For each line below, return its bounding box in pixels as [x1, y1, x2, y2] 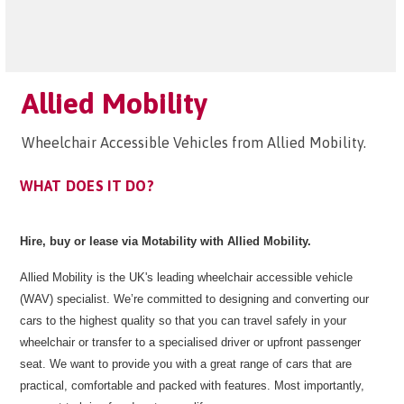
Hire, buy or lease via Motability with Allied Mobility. [20, 234, 311, 248]
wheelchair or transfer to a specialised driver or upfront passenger [20, 335, 361, 349]
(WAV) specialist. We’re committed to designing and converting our [20, 292, 369, 306]
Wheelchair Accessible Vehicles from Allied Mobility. [22, 134, 366, 151]
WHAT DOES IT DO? [20, 178, 155, 194]
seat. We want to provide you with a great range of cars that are [20, 357, 352, 371]
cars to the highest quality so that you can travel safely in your [20, 314, 346, 327]
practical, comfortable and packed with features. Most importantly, [20, 379, 364, 392]
